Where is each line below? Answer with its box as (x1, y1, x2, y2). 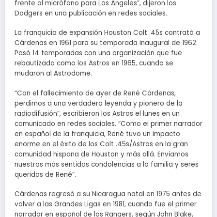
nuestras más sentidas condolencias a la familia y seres (15, 159, 199, 169)
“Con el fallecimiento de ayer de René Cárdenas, (15, 88, 176, 98)
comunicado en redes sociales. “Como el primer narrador (15, 119, 202, 128)
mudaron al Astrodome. (15, 69, 92, 78)
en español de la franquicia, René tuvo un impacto (15, 129, 180, 139)
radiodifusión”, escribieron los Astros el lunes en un (15, 108, 180, 118)
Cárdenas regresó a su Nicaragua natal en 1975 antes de (15, 189, 201, 199)
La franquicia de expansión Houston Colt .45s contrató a (15, 28, 200, 38)
